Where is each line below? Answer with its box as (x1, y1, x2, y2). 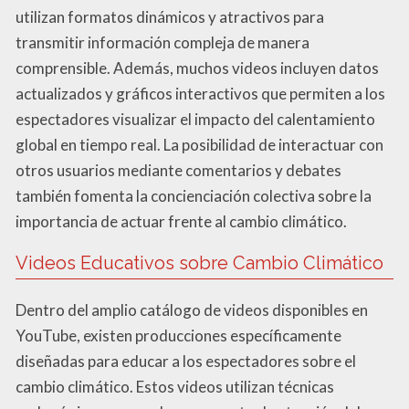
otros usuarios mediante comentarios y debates (16, 161, 341, 181)
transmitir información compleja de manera (16, 33, 309, 53)
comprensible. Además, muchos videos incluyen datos (16, 58, 379, 79)
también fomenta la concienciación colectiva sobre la (16, 186, 372, 206)
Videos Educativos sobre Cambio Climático (16, 252, 383, 275)
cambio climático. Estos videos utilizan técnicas (16, 377, 334, 397)
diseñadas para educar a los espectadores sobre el (16, 351, 356, 372)
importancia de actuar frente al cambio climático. (16, 212, 347, 232)
